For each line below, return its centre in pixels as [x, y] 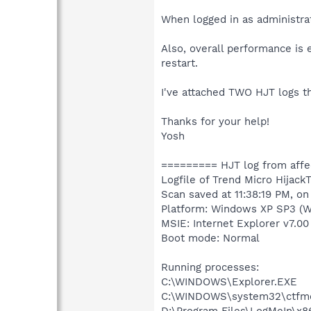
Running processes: [210, 267]
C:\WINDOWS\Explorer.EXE [229, 281]
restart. [179, 63]
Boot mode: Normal [210, 238]
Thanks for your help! [215, 121]
